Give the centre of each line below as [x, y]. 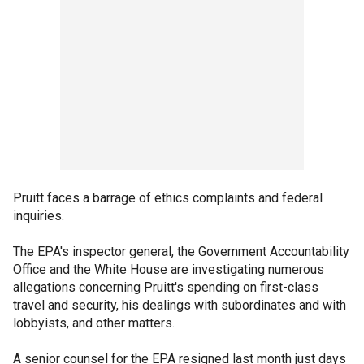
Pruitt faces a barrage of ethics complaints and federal [168, 197]
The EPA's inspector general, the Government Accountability [181, 251]
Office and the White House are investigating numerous [169, 269]
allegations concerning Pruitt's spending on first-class [166, 287]
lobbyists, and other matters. [94, 323]
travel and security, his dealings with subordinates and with [180, 305]
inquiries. [39, 215]
